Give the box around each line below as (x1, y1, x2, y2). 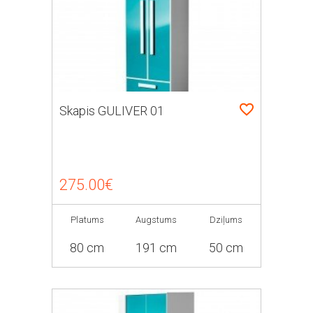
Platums (70, 214, 104, 225)
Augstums (136, 214, 177, 225)
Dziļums (209, 214, 242, 225)
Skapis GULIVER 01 (59, 103, 164, 118)
